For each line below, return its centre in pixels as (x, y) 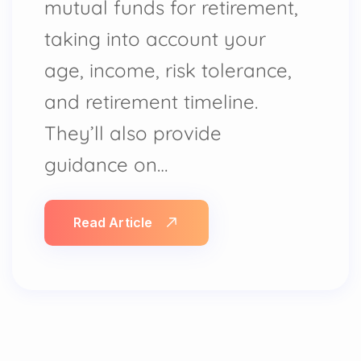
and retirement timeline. (151, 101)
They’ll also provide (133, 133)
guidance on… (106, 164)
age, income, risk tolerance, (168, 70)
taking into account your (155, 38)
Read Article (113, 222)
